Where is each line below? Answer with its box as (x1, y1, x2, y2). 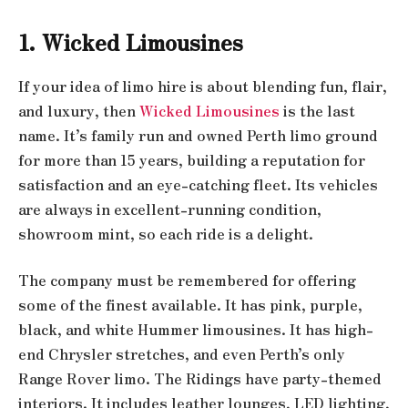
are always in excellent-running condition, (18, 198, 321, 219)
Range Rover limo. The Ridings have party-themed (18, 368, 382, 390)
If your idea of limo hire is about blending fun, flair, (18, 75, 387, 97)
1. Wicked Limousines (18, 25, 243, 57)
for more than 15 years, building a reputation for (18, 148, 365, 170)
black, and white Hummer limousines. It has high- (18, 319, 373, 341)
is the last (280, 99, 355, 121)
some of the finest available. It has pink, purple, (18, 294, 362, 316)
